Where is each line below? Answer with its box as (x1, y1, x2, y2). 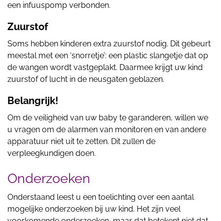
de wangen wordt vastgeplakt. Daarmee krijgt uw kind (7, 63, 203, 72)
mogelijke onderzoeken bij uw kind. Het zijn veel (7, 204, 181, 214)
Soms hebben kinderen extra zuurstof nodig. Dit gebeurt (7, 39, 211, 48)
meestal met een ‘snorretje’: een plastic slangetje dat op (7, 51, 208, 60)
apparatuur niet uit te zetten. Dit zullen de (7, 137, 155, 146)
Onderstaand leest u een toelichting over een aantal (7, 192, 194, 202)
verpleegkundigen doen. (7, 148, 96, 158)
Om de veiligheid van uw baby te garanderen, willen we (7, 113, 208, 122)
